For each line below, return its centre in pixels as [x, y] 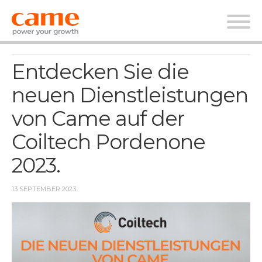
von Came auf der [98, 118]
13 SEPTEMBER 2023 [44, 189]
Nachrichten [72, 30]
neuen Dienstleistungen [130, 95]
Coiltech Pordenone [108, 142]
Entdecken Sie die [100, 72]
